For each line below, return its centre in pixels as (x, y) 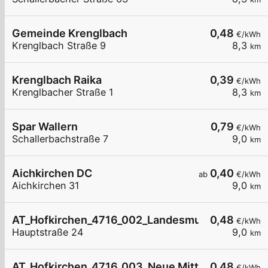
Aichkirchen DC (52, 173)
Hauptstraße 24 (48, 232)
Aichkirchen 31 (46, 186)
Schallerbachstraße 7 (60, 139)
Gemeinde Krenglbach (70, 33)
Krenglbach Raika (57, 80)
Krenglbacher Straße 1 (63, 92)
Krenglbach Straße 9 (59, 46)
